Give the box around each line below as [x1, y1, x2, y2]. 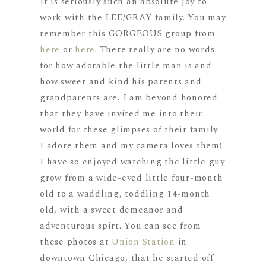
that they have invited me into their [40, 107, 203, 121]
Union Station [112, 235, 175, 249]
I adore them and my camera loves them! [40, 139, 222, 153]
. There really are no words [95, 43, 215, 57]
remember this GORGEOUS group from [40, 27, 216, 41]
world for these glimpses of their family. [40, 123, 220, 137]
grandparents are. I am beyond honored [40, 91, 218, 105]
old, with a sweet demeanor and [40, 203, 183, 217]
